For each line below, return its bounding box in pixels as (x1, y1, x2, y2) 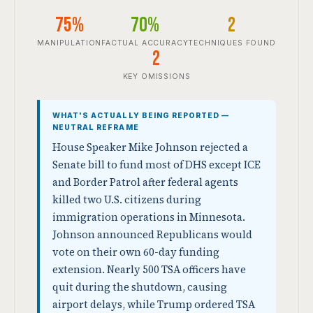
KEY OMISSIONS (122, 72, 191, 81)
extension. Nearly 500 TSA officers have (52, 263, 246, 277)
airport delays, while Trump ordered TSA (52, 298, 255, 312)
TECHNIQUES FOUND (188, 38, 276, 48)
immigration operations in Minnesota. (52, 210, 245, 224)
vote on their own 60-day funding (52, 245, 219, 259)
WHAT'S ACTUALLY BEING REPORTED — (52, 111, 230, 120)
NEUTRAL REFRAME (52, 123, 139, 132)
